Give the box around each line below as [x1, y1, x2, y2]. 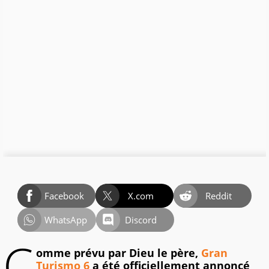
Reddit [205, 190, 232, 202]
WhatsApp [44, 214, 87, 226]
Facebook [44, 190, 84, 202]
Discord [125, 214, 157, 226]
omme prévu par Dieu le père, [36, 246, 201, 261]
